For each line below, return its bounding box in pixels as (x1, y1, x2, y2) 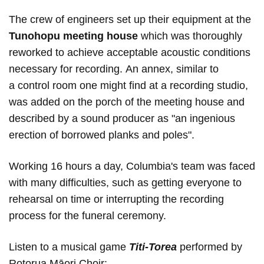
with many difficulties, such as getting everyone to (9, 177, 242, 189)
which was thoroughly (141, 30, 242, 42)
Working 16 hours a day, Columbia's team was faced (9, 160, 255, 173)
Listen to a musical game (9, 241, 129, 253)
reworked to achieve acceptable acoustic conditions (9, 47, 250, 59)
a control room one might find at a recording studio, (9, 80, 248, 92)
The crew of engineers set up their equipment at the (9, 14, 251, 26)
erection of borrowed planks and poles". (9, 129, 194, 141)
